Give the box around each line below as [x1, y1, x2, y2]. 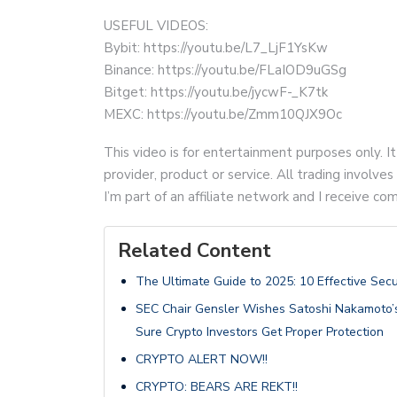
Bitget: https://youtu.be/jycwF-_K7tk [104, 82, 328, 101]
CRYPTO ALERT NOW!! [136, 350, 268, 368]
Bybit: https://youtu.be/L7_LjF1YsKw [104, 38, 328, 57]
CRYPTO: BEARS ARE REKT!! [136, 378, 298, 395]
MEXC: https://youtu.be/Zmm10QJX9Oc [104, 105, 342, 123]
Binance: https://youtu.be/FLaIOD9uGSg [104, 60, 346, 79]
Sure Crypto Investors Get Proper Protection [136, 323, 384, 340]
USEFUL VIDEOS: [104, 16, 208, 35]
